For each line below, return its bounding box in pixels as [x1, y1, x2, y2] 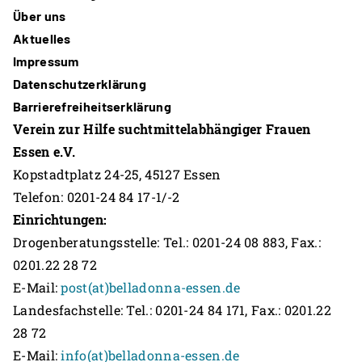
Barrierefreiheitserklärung [13, 99, 171, 115]
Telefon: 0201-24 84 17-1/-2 [13, 188, 180, 206]
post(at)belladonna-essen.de [61, 279, 241, 297]
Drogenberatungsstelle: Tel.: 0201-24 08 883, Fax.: [13, 234, 321, 251]
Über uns [13, 8, 66, 24]
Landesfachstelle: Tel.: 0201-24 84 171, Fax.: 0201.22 [13, 301, 331, 319]
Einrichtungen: [13, 211, 107, 229]
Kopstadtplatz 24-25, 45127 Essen [13, 166, 221, 183]
